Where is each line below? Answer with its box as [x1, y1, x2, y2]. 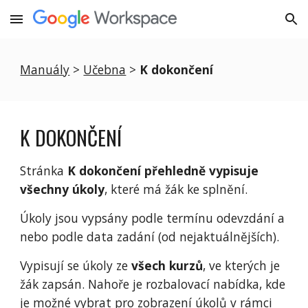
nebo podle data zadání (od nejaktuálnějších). [20, 228, 280, 245]
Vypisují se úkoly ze [20, 257, 132, 274]
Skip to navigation [211, 19, 297, 32]
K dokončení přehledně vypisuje [64, 162, 259, 179]
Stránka [20, 162, 65, 179]
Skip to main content [11, 19, 109, 32]
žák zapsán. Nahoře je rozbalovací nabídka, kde [20, 276, 286, 292]
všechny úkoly [20, 181, 105, 197]
